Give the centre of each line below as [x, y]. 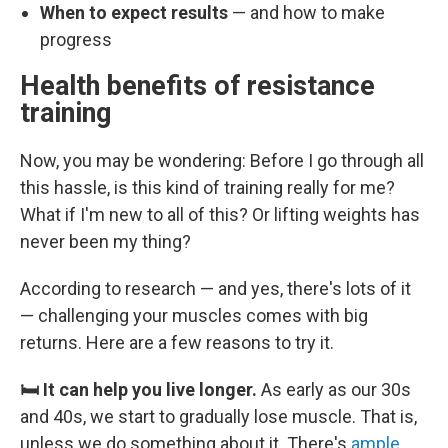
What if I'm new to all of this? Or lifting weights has [220, 214]
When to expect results [134, 12]
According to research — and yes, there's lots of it [215, 288]
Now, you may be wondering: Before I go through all [222, 160]
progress [76, 39]
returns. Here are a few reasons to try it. [177, 342]
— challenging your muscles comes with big [194, 315]
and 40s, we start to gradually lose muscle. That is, [218, 416]
